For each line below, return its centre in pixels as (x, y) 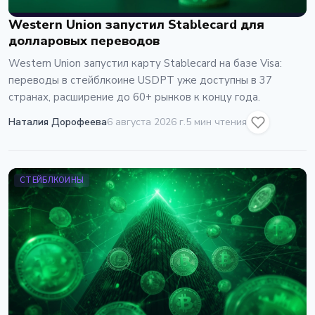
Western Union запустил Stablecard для (136, 24)
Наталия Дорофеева (58, 122)
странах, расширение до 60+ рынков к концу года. (134, 97)
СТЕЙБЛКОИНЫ (52, 180)
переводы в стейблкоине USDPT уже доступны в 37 (140, 80)
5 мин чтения (216, 122)
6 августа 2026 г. (146, 122)
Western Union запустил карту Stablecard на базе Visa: (145, 63)
